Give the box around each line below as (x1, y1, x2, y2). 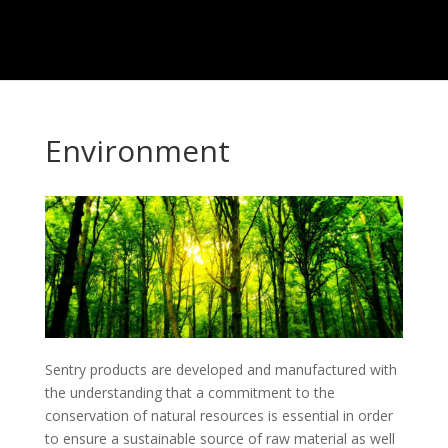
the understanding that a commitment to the (44, 382, 335, 402)
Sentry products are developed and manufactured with (44, 359, 397, 379)
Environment (44, 130, 230, 171)
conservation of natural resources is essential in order (44, 405, 393, 425)
